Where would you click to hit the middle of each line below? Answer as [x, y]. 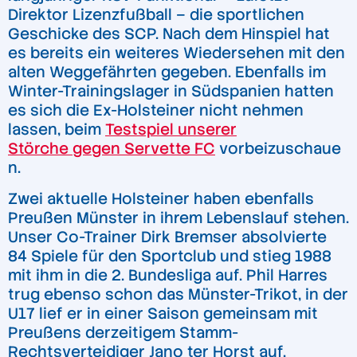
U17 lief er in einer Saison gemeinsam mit [163, 313]
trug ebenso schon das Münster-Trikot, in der [178, 294]
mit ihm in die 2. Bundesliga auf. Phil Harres [168, 275]
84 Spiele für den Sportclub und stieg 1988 [170, 256]
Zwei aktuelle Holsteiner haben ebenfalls [161, 198]
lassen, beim [57, 129]
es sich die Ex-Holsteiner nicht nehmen [156, 110]
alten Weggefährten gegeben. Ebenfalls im [167, 72]
